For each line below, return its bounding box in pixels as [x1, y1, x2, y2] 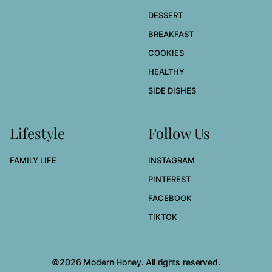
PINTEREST [148, 174, 191, 184]
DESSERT [148, 10, 183, 20]
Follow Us [148, 123, 210, 143]
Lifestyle [10, 123, 65, 143]
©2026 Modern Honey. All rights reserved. [52, 257, 220, 267]
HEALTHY [148, 67, 185, 76]
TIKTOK [148, 212, 177, 222]
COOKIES [148, 48, 184, 58]
